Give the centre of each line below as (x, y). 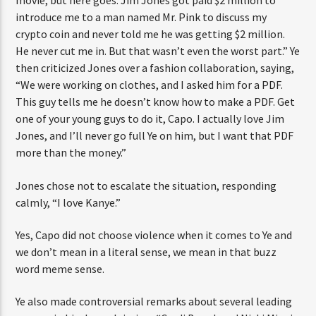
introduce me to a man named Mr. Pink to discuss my (141, 17)
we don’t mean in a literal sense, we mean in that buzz (146, 251)
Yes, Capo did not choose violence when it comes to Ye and (154, 235)
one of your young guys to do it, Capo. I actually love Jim (150, 119)
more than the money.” (71, 153)
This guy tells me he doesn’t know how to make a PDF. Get (156, 102)
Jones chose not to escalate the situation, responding (146, 185)
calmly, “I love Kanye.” (68, 202)
